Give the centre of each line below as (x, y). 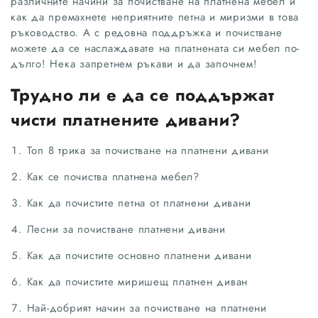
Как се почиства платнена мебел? (113, 176)
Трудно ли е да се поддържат (143, 94)
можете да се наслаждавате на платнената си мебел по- (155, 48)
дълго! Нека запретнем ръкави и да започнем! (134, 64)
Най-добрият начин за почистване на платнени (147, 308)
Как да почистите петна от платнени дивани (139, 203)
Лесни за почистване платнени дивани (126, 229)
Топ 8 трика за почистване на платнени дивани (148, 150)
